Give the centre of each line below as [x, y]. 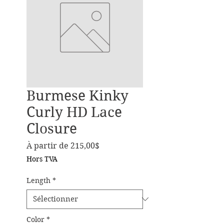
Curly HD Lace [74, 112]
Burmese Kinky [77, 95]
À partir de [48, 145]
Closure [52, 128]
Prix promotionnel [134, 145]
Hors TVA [42, 159]
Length [38, 180]
